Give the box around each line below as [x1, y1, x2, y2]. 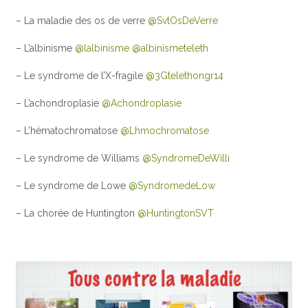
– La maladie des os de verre [16, 14, 148, 26]
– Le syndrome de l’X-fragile [16, 69, 146, 81]
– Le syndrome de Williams [16, 152, 143, 164]
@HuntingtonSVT [137, 207, 214, 219]
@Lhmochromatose [120, 124, 210, 136]
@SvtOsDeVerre [148, 14, 219, 26]
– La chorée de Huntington [16, 207, 138, 219]
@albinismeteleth [132, 42, 209, 54]
